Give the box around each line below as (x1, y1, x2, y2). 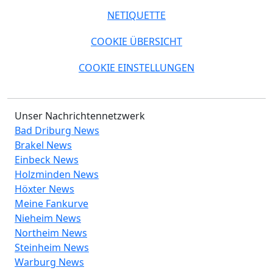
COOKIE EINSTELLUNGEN (79, 61, 194, 75)
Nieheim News (15, 211, 81, 225)
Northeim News (15, 226, 87, 240)
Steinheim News (15, 241, 89, 255)
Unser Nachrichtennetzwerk (15, 109, 145, 123)
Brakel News (15, 138, 72, 152)
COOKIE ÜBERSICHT (91, 35, 182, 49)
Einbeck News (15, 153, 79, 167)
